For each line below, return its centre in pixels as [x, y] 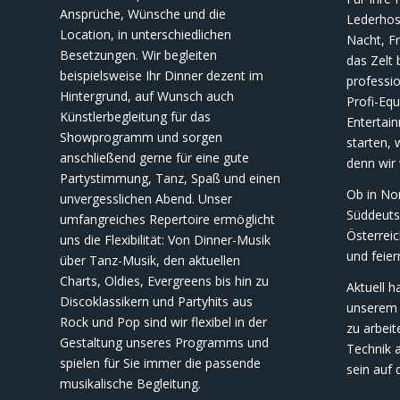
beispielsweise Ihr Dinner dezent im [162, 76]
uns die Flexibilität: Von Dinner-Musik [165, 240]
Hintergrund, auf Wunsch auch [147, 96]
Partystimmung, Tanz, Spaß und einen [170, 179]
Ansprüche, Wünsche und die [143, 14]
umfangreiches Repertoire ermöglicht [167, 220]
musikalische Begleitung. [130, 384]
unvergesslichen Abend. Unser [146, 199]
